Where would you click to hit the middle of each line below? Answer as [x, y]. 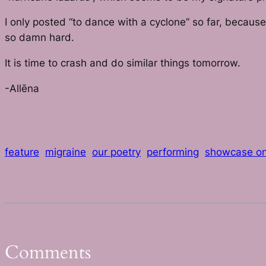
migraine [66, 152]
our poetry [116, 152]
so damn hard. [39, 38]
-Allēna [22, 88]
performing [173, 152]
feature [22, 152]
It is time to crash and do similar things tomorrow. [123, 63]
